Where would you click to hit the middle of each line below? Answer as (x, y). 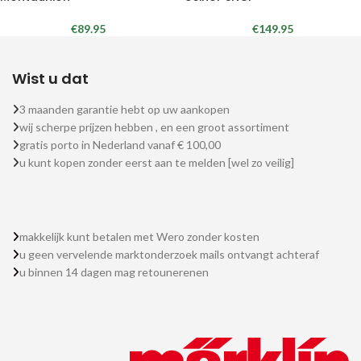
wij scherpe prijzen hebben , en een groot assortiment (154, 127)
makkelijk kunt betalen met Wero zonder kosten (139, 237)
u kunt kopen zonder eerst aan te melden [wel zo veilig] (157, 162)
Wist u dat (50, 79)
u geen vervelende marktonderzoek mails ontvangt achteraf (169, 254)
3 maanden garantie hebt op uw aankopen (124, 109)
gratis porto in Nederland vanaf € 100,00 (120, 145)
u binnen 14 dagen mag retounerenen (114, 272)
